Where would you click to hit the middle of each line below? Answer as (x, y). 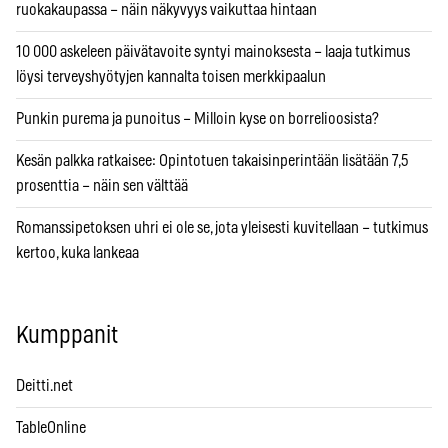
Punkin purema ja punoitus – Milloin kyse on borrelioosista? (197, 119)
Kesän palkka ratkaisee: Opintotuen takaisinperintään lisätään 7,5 (212, 161)
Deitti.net (44, 386)
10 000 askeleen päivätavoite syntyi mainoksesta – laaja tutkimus (213, 52)
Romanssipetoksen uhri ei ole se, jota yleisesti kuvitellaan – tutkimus (222, 228)
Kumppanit (67, 336)
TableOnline (51, 428)
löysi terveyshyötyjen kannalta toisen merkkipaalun (171, 77)
